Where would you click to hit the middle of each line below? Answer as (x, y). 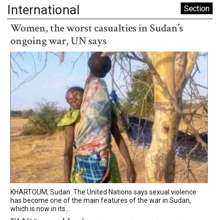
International (43, 10)
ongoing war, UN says (58, 41)
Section (197, 8)
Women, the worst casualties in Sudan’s (97, 28)
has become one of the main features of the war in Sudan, (101, 200)
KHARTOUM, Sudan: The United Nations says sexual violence (103, 192)
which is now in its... (40, 208)
